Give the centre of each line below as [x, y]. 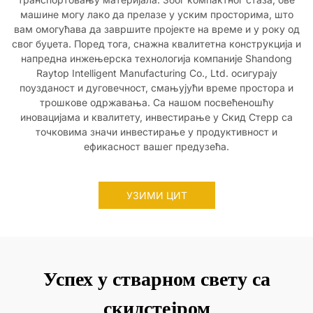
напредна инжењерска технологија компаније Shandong [156, 58]
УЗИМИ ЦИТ [156, 195]
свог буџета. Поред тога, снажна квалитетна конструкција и [156, 44]
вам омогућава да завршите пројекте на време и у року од [156, 29]
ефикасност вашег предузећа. [156, 146]
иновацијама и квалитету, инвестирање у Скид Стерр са [156, 117]
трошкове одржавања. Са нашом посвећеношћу [156, 102]
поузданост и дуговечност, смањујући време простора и [156, 88]
